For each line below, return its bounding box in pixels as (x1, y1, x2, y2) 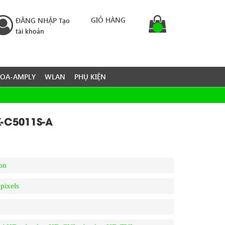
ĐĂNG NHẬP (16, 16, 57, 25)
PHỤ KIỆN (74, 72, 106, 82)
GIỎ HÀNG (91, 15, 126, 25)
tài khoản (16, 27, 44, 35)
